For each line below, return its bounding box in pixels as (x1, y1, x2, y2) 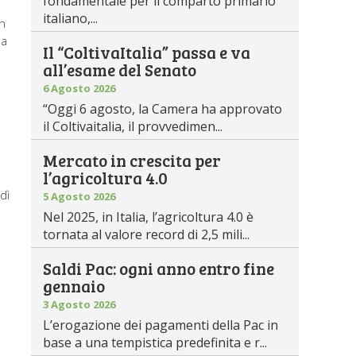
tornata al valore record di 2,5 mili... (43, 226, 250, 243)
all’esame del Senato (43, 58, 197, 81)
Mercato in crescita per (43, 149, 222, 172)
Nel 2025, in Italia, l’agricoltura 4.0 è (43, 208, 254, 226)
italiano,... (43, 10, 99, 27)
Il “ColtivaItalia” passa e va (43, 41, 251, 64)
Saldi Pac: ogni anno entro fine (43, 257, 275, 280)
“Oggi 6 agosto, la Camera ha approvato (43, 100, 283, 118)
